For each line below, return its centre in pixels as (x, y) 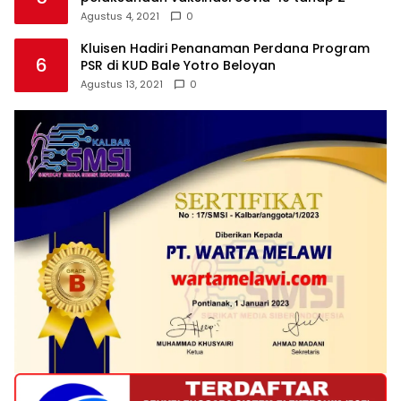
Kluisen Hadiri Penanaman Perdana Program (225, 49)
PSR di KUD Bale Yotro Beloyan (178, 66)
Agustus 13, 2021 (122, 85)
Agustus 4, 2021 (120, 17)
